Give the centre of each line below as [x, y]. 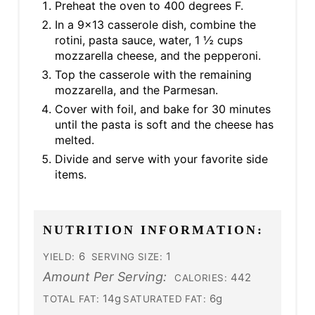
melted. [74, 140]
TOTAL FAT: [71, 298]
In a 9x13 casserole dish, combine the [155, 24]
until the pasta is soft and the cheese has [164, 124]
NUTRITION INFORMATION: [154, 230]
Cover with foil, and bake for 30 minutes [162, 109]
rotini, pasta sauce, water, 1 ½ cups [148, 40]
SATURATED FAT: [165, 298]
